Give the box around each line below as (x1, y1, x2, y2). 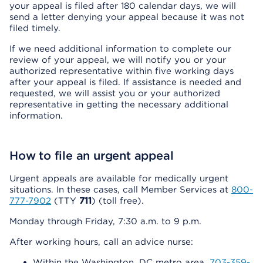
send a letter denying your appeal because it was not (9, 12, 244, 22)
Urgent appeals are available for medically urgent (9, 173, 228, 184)
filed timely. (9, 23, 60, 33)
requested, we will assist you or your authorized (9, 88, 220, 99)
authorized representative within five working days (9, 66, 234, 76)
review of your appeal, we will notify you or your (9, 55, 226, 65)
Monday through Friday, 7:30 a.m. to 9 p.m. (9, 216, 201, 227)
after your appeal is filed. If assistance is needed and (9, 77, 241, 87)
